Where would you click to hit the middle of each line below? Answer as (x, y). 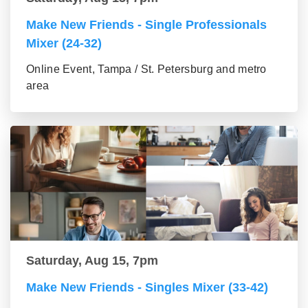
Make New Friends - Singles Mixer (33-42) (147, 287)
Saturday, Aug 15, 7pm (92, 261)
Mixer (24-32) (64, 43)
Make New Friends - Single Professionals (146, 25)
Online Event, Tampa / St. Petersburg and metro (146, 69)
